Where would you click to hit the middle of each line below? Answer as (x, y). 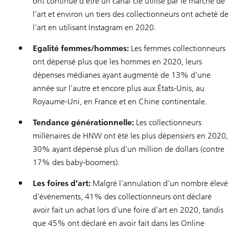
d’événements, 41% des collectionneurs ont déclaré (122, 197)
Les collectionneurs (168, 123)
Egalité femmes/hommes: (81, 49)
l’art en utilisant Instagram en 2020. (94, 28)
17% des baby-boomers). (76, 163)
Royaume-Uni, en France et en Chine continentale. (120, 102)
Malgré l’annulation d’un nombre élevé (159, 184)
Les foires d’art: (62, 184)
